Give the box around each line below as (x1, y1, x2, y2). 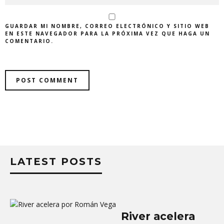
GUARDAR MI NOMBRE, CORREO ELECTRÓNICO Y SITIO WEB (5, 22, 209, 29)
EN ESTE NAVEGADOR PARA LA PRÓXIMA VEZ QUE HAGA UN (5, 29, 210, 37)
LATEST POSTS (10, 155, 102, 167)
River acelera (121, 209, 195, 222)
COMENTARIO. (5, 37, 53, 44)
